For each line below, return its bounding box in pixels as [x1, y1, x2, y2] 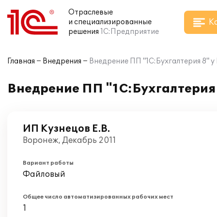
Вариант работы [23, 160, 74, 166]
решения [68, 28, 99, 36]
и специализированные [68, 18, 152, 26]
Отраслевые [68, 8, 113, 16]
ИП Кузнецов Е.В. [23, 123, 110, 135]
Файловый [23, 170, 65, 179]
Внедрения [43, 57, 81, 65]
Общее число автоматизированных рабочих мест [23, 194, 173, 200]
